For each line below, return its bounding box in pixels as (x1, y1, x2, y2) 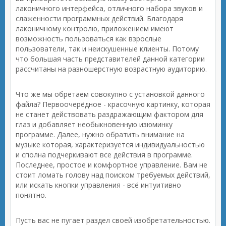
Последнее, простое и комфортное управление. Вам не (16, 160, 207, 169)
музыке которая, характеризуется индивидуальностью (16, 140, 205, 149)
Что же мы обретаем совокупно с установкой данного (16, 89, 205, 99)
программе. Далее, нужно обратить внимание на (16, 130, 185, 139)
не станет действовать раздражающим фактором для (16, 109, 203, 119)
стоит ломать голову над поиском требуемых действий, (16, 170, 210, 180)
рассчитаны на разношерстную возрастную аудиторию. (16, 64, 207, 74)
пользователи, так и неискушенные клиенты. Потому (16, 44, 199, 53)
